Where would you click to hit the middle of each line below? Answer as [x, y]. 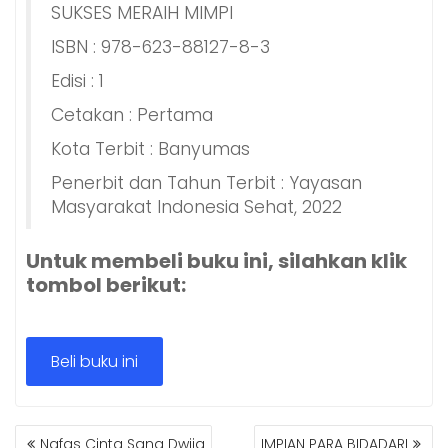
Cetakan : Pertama [132, 114]
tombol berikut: [106, 284]
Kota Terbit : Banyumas [150, 148]
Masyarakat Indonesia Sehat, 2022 [196, 206]
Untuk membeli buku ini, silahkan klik [216, 260]
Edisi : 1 [77, 80]
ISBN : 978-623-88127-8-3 [160, 46]
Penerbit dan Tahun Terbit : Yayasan [206, 182]
